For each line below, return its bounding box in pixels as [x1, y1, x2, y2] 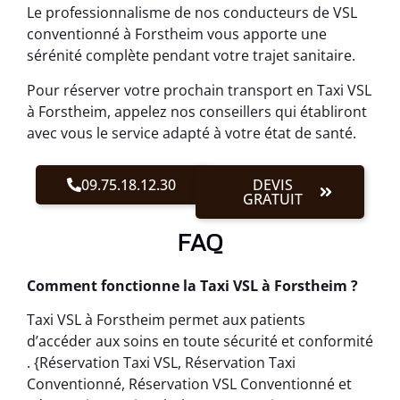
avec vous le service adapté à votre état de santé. [27, 122, 356, 143]
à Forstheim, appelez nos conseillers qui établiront [27, 101, 367, 121]
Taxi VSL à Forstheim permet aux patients [27, 310, 305, 330]
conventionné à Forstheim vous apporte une [27, 24, 327, 45]
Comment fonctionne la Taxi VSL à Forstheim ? [27, 275, 358, 296]
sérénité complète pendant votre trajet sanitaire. [27, 46, 355, 66]
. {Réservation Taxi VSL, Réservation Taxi [27, 353, 296, 373]
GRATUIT [243, 188, 304, 209]
